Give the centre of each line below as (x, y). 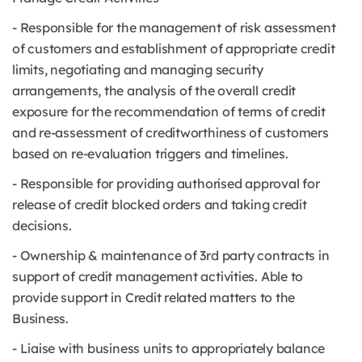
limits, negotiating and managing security (138, 69)
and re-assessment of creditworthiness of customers (170, 133)
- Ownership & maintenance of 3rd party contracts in (171, 255)
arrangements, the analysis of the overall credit (154, 90)
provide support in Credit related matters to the (154, 297)
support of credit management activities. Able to (158, 276)
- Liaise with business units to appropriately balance (169, 348)
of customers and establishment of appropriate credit (174, 48)
